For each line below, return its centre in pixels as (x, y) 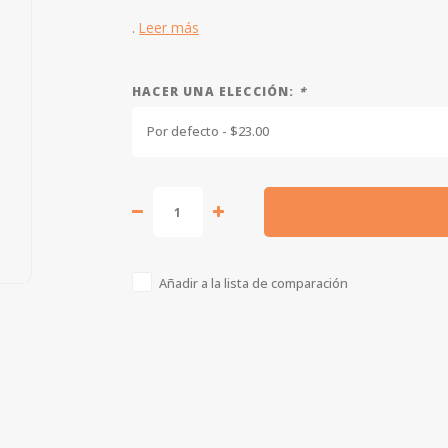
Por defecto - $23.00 (208, 131)
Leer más (169, 27)
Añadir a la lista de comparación (253, 283)
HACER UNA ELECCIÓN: (215, 91)
